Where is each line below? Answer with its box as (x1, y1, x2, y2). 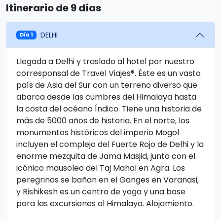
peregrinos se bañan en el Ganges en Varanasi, (16, 174, 199, 185)
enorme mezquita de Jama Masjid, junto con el (16, 150, 195, 162)
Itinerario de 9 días (6, 1, 101, 15)
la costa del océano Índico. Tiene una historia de (16, 103, 202, 114)
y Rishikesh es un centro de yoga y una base (16, 186, 185, 197)
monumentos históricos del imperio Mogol (16, 127, 179, 138)
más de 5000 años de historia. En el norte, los (16, 115, 189, 126)
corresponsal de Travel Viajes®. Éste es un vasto (16, 68, 201, 79)
